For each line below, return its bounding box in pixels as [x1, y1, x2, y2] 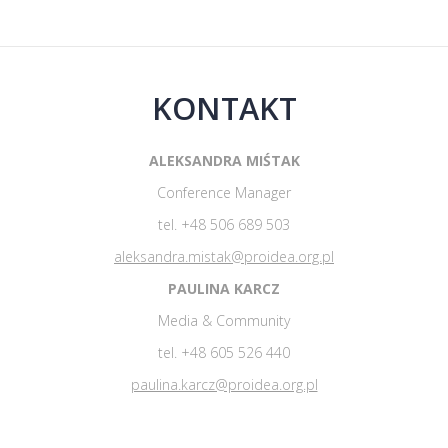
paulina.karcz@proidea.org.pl [130, 375, 318, 394]
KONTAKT [151, 87, 297, 129]
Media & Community [158, 311, 290, 330]
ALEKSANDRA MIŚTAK [148, 151, 300, 170]
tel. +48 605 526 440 [158, 343, 290, 362]
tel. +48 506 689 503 [158, 215, 290, 234]
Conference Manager [157, 183, 291, 202]
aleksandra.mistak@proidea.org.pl [114, 247, 334, 266]
